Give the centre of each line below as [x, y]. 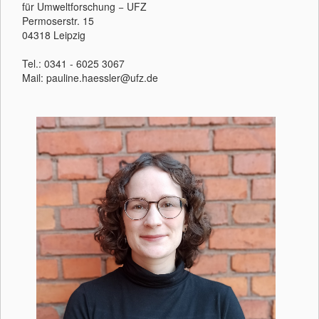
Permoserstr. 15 [58, 21]
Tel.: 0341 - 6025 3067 [73, 63]
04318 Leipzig [54, 35]
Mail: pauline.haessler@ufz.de [90, 78]
